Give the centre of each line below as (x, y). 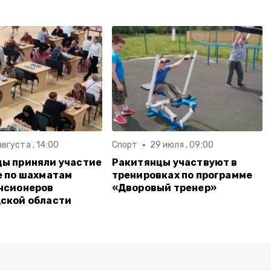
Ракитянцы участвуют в (175, 163)
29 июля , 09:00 (182, 145)
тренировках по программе (182, 175)
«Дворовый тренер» (164, 188)
